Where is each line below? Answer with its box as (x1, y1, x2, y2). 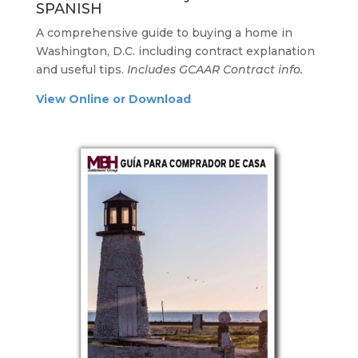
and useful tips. (35, 62, 127, 77)
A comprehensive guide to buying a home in (35, 25, 292, 40)
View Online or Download (35, 91, 191, 106)
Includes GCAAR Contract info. (126, 62, 303, 77)
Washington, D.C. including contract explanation (35, 43, 315, 58)
